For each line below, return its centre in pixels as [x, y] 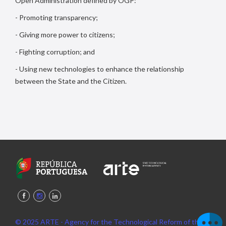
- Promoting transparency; [57, 17]
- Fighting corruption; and [56, 52]
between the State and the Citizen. [72, 81]
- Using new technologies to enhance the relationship [100, 69]
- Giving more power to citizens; [66, 35]
